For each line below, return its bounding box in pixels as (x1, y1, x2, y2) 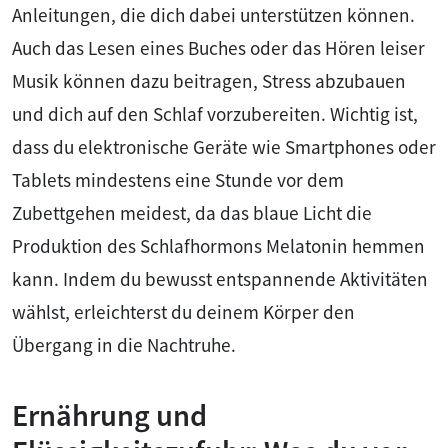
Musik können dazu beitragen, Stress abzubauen (12, 68, 406, 93)
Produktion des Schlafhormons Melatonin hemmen (12, 233, 425, 258)
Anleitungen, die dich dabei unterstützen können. (12, 2, 415, 27)
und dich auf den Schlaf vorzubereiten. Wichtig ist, (12, 101, 418, 126)
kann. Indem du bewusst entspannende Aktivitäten (12, 266, 428, 291)
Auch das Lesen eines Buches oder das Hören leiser (12, 35, 425, 60)
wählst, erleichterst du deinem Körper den (12, 299, 355, 324)
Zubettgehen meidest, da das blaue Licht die (12, 200, 372, 225)
